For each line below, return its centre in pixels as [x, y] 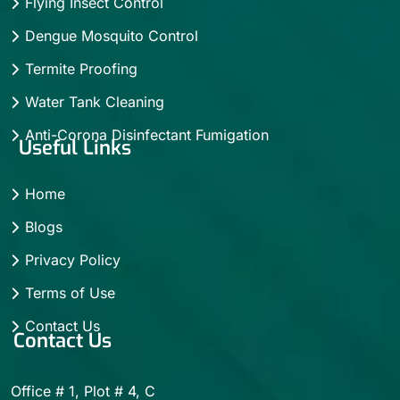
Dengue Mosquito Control [112, 35]
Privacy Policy [73, 259]
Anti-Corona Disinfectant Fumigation [147, 134]
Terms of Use [70, 292]
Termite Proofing [81, 68]
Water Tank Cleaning [95, 101]
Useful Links [72, 147]
